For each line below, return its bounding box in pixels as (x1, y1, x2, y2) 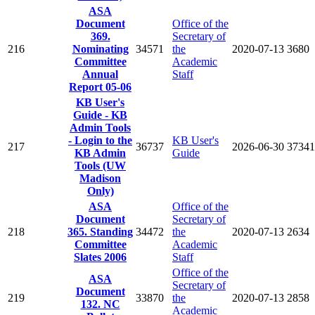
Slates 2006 (74, 250, 127, 263)
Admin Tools (70, 121, 131, 134)
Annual (82, 67, 118, 80)
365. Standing (67, 225, 133, 238)
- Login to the (68, 134, 132, 146)
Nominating (72, 42, 129, 55)
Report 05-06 (69, 80, 131, 93)
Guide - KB (73, 108, 127, 121)
